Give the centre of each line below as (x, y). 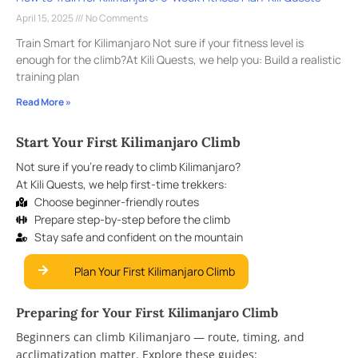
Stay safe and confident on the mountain (138, 237)
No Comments (116, 18)
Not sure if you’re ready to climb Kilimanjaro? (128, 167)
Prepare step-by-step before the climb (132, 220)
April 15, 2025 (46, 18)
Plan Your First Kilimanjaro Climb (155, 272)
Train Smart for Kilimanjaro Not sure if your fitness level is (160, 43)
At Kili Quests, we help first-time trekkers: (121, 185)
